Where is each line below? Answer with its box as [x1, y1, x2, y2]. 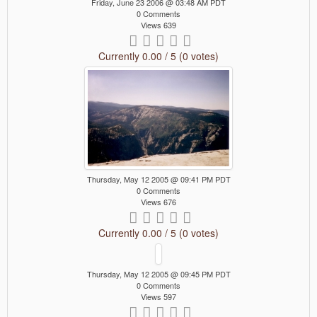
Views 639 [141, 18, 176, 30]
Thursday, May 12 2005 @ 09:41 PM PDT [86, 173, 231, 185]
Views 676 [141, 196, 176, 208]
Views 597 [141, 291, 176, 303]
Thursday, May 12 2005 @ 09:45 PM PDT [86, 268, 231, 280]
